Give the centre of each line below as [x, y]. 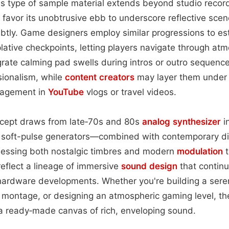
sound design [149, 166]
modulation [200, 151]
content [81, 77]
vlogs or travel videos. [130, 92]
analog [157, 121]
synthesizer [197, 121]
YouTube [66, 92]
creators [117, 77]
